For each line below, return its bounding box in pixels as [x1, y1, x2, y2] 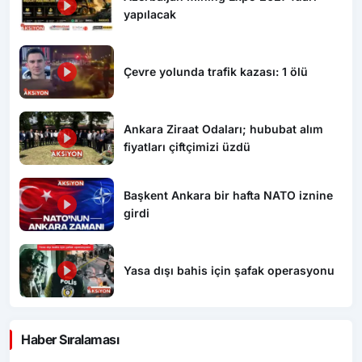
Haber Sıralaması [21, 330, 120, 347]
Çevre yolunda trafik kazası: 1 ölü [124, 65, 309, 79]
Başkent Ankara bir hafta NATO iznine [124, 188, 334, 203]
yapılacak [124, 7, 177, 22]
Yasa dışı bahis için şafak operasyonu [124, 263, 335, 278]
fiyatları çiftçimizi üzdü [124, 140, 251, 154]
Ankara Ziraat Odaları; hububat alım [124, 122, 324, 137]
